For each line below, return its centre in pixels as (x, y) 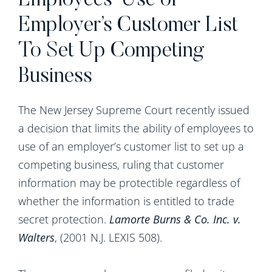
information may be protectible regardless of (129, 183)
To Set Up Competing (111, 51)
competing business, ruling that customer (121, 165)
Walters (36, 237)
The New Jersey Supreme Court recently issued (134, 110)
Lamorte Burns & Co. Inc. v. (175, 219)
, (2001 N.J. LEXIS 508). (108, 237)
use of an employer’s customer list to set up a (131, 146)
